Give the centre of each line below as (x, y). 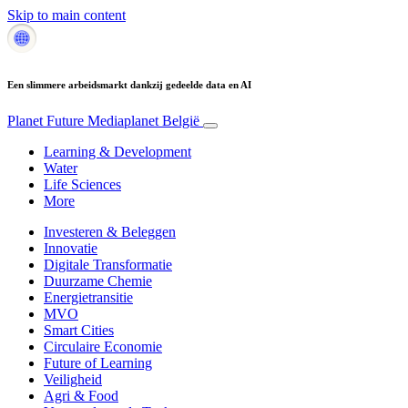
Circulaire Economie (103, 346)
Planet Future (47, 120)
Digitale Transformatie (108, 264)
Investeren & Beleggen (110, 231)
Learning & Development (117, 151)
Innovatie (71, 248)
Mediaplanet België (143, 120)
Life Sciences (82, 184)
